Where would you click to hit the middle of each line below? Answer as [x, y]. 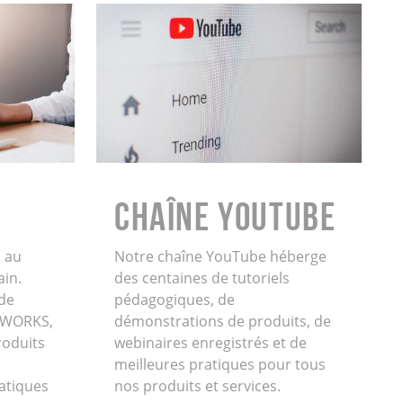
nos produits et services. [197, 386]
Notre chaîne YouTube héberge [220, 257]
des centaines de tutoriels [201, 278]
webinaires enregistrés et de [210, 343]
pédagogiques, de [174, 300]
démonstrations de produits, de [222, 322]
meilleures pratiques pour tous [219, 365]
